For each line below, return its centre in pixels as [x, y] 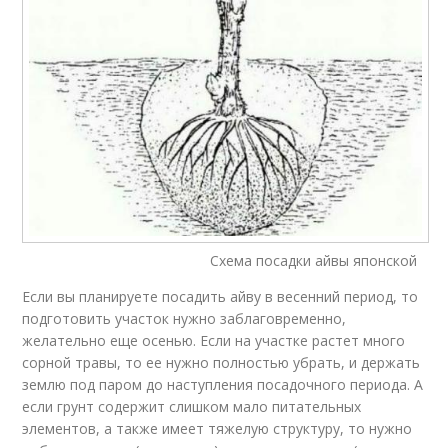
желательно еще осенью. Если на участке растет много [214, 341]
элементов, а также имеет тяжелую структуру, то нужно [217, 429]
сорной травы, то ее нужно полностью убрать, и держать [221, 363]
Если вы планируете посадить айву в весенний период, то [220, 297]
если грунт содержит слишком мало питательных [192, 407]
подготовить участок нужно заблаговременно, [184, 319]
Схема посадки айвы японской [220, 261]
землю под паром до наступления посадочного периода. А [223, 385]
